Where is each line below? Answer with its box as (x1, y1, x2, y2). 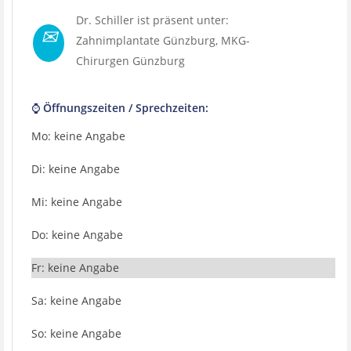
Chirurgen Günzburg (76, 53, 185, 68)
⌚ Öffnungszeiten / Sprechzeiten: (31, 100, 208, 115)
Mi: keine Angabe (31, 194, 122, 209)
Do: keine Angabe (31, 227, 123, 242)
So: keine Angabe (31, 326, 121, 341)
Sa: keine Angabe (31, 293, 121, 308)
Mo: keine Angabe (31, 128, 125, 143)
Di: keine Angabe (31, 161, 120, 176)
